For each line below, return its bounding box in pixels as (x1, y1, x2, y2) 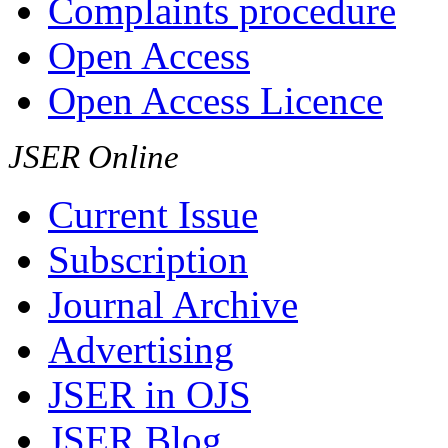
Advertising (48, 328, 234, 371)
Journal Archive (48, 283, 298, 326)
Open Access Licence (48, 79, 383, 122)
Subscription (48, 238, 248, 281)
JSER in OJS (48, 373, 251, 416)
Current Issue (48, 193, 258, 236)
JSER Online (8, 139, 179, 175)
